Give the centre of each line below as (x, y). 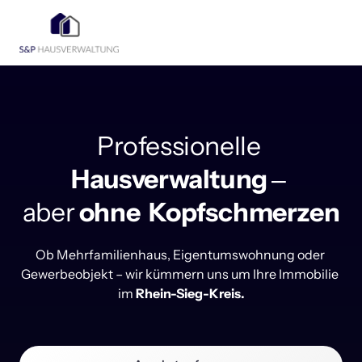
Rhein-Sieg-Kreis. (190, 293)
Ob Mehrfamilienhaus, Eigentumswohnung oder (180, 254)
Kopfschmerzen (244, 212)
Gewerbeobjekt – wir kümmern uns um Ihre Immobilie (180, 274)
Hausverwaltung (169, 179)
